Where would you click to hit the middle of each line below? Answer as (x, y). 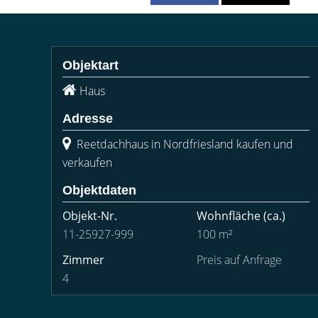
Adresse (88, 119)
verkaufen (87, 163)
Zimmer (83, 260)
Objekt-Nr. (90, 216)
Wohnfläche (229, 216)
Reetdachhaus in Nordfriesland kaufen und (183, 144)
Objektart (91, 65)
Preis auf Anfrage (239, 260)
